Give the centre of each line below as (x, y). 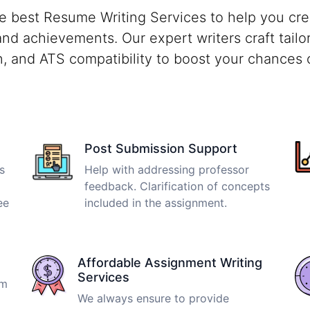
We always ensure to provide (153, 298)
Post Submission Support (161, 148)
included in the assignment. (156, 202)
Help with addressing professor (167, 169)
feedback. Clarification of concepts (177, 186)
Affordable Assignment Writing (170, 262)
